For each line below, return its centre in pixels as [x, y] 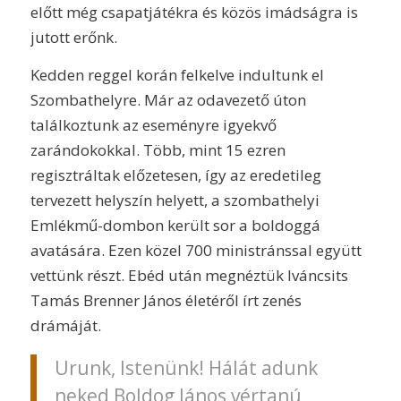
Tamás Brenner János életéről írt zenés [166, 300]
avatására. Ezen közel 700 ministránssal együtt [196, 250]
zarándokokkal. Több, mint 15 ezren [158, 149]
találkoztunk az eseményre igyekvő [153, 124]
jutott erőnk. [73, 37]
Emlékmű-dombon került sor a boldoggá [175, 225]
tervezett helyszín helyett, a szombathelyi [175, 200]
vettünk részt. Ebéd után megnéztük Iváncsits [189, 275]
